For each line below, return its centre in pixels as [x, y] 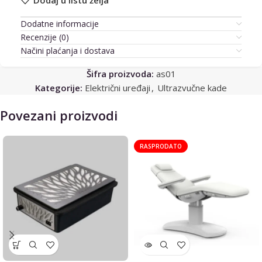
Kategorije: [59, 88]
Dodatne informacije [60, 24]
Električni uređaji [118, 88]
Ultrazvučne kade [192, 88]
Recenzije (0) [45, 37]
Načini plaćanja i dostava [68, 51]
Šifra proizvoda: [121, 74]
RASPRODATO [161, 146]
